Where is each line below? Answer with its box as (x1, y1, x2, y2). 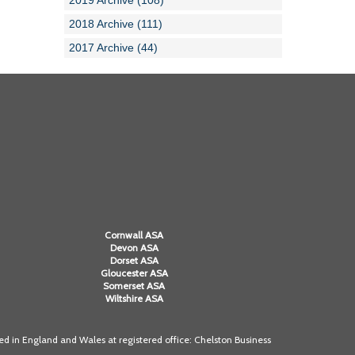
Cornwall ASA (105, 229, 164, 242)
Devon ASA (109, 242, 158, 254)
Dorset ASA (109, 254, 158, 267)
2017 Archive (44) (69, 41, 158, 54)
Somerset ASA (103, 280, 166, 292)
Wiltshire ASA (105, 292, 163, 305)
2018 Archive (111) (69, 17, 162, 30)
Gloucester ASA (100, 267, 168, 280)
